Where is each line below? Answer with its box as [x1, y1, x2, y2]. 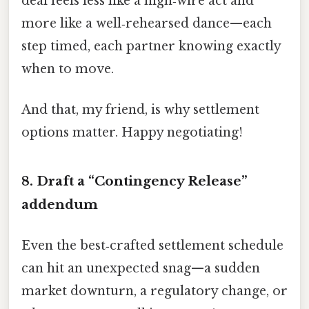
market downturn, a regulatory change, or [21, 283, 288, 299]
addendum [21, 196, 98, 212]
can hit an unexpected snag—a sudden [21, 261, 260, 277]
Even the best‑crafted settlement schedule [21, 238, 283, 254]
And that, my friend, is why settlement [21, 102, 259, 118]
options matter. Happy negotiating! [21, 125, 243, 141]
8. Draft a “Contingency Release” [21, 172, 248, 189]
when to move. [21, 61, 114, 77]
